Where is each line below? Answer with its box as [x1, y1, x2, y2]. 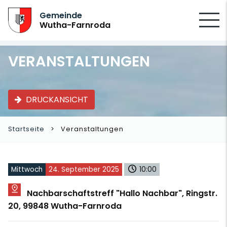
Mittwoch [11, 165, 43, 174]
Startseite [8, 125, 45, 133]
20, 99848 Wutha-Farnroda [8, 200, 122, 212]
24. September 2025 [49, 165, 119, 174]
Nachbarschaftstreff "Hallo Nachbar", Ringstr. [27, 187, 217, 199]
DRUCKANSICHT [26, 93, 88, 105]
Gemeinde [40, 10, 83, 21]
